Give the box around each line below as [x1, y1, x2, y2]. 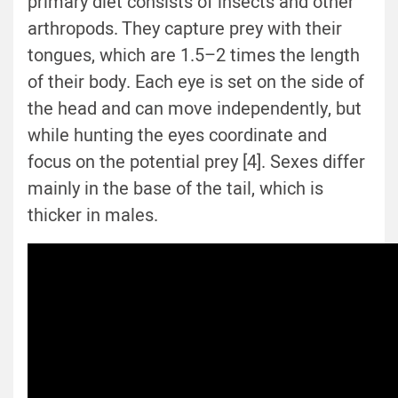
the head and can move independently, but [28, 95, 362, 122]
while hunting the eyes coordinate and [28, 122, 327, 148]
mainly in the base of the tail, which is [28, 175, 323, 202]
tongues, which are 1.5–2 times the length [28, 42, 360, 68]
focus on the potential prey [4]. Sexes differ [28, 148, 365, 175]
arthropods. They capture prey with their [28, 15, 342, 42]
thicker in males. [28, 202, 158, 228]
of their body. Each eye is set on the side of [28, 68, 364, 95]
